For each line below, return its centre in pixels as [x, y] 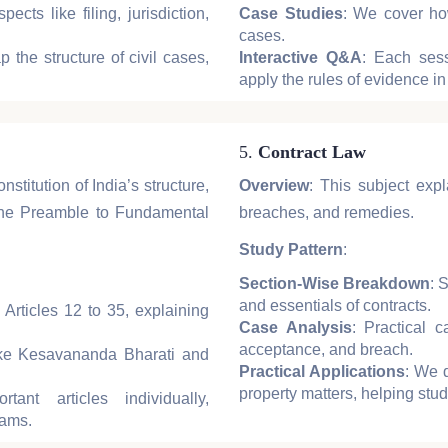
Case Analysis [295, 328]
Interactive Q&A [301, 58]
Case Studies [291, 14]
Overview [274, 186]
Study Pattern [291, 250]
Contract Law [312, 152]
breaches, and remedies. [326, 213]
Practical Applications [322, 372]
